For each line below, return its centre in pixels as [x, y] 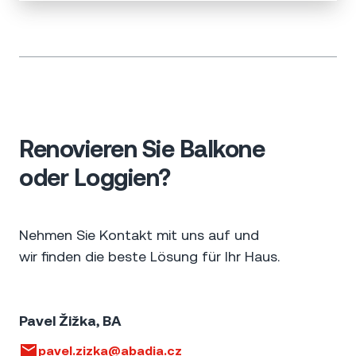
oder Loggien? [95, 178]
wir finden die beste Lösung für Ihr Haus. [149, 256]
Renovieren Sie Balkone [142, 149]
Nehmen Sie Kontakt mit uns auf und [139, 234]
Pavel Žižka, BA [70, 320]
